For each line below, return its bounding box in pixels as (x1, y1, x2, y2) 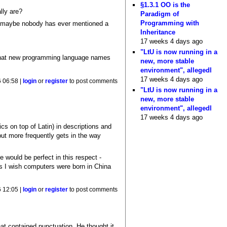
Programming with (140, 19, 200, 27)
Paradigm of (140, 10, 179, 18)
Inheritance (140, 28, 176, 36)
